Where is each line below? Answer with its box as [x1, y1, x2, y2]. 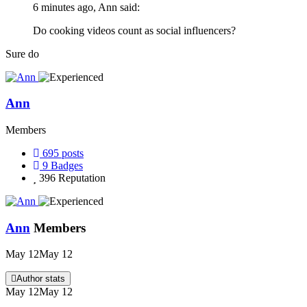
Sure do [5, 47, 39, 60]
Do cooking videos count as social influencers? [33, 24, 236, 36]
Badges [51, 159, 83, 171]
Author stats [16, 273, 65, 284]
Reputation [58, 171, 106, 184]
